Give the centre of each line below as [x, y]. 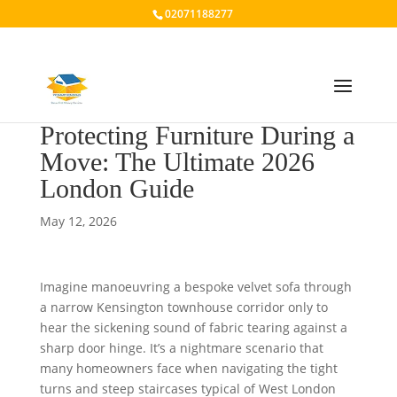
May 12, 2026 [78, 221]
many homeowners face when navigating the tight [188, 368]
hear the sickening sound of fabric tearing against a [193, 327]
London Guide [117, 188]
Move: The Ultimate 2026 [177, 162]
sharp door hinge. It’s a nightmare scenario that [181, 348]
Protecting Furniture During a [197, 135]
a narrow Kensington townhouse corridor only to [183, 307]
